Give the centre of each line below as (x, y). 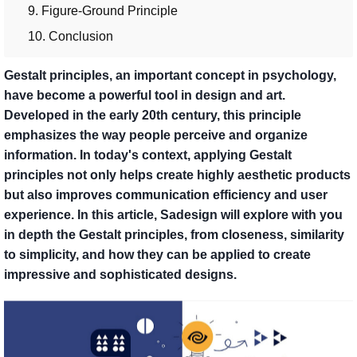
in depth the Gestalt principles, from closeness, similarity (174, 235)
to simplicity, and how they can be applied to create (157, 255)
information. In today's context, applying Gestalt (148, 155)
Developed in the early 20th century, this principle (153, 116)
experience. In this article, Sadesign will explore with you (173, 215)
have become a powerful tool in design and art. (145, 96)
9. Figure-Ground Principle (103, 11)
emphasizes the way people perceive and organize (156, 135)
